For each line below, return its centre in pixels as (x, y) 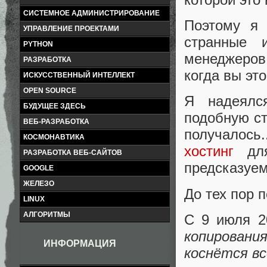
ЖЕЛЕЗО (39, 184)
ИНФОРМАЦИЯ (80, 243)
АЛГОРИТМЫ (47, 215)
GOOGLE (38, 168)
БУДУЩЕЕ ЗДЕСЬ (55, 106)
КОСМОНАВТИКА (54, 137)
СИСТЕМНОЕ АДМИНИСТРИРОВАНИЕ (91, 13)
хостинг (209, 151)
